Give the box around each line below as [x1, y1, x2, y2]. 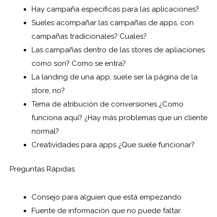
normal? [31, 126, 59, 136]
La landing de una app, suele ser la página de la [31, 72, 198, 81]
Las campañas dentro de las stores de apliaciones [31, 45, 205, 54]
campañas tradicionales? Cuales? [31, 31, 147, 41]
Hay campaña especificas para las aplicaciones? [31, 4, 199, 14]
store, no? [31, 86, 65, 95]
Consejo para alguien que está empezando [31, 193, 182, 202]
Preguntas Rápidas [10, 165, 75, 174]
